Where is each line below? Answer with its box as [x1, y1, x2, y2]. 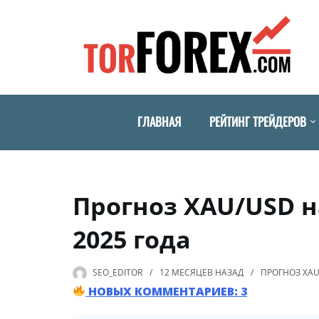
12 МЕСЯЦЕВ [159, 266, 213, 278]
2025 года [73, 222, 191, 256]
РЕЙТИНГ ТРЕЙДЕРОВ [209, 112, 306, 130]
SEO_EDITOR [93, 266, 142, 278]
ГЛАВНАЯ [137, 112, 181, 130]
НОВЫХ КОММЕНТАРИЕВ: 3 [85, 283, 248, 299]
